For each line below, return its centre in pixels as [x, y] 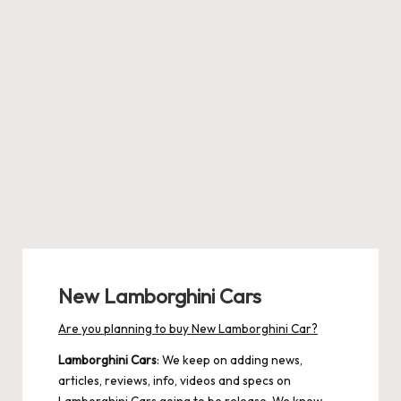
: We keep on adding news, [230, 360]
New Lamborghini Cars [160, 296]
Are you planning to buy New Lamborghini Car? [188, 328]
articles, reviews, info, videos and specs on [175, 380]
